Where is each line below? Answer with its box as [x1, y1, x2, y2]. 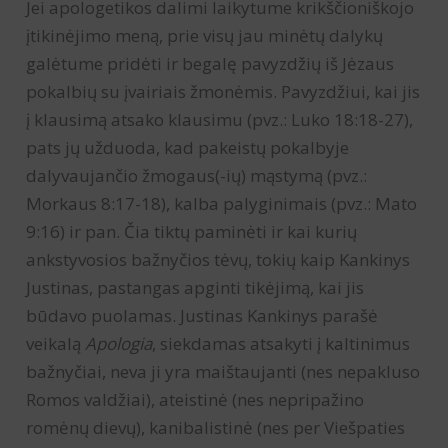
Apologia [85, 331, 153, 355]
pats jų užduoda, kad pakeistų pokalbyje [26, 135, 350, 159]
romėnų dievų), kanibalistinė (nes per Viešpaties [26, 415, 406, 439]
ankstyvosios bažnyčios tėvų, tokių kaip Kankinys [26, 247, 411, 271]
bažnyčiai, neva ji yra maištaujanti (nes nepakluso [26, 359, 421, 383]
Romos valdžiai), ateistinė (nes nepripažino [26, 387, 365, 411]
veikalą [26, 331, 86, 355]
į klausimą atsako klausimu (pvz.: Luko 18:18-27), [26, 107, 414, 131]
